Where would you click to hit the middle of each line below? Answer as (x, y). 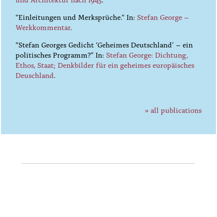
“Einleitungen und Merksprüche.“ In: (77, 17)
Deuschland (35, 75)
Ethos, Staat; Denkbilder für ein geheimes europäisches (105, 65)
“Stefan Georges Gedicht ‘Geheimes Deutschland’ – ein (104, 44)
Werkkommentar (43, 27)
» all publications (173, 110)
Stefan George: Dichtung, (147, 54)
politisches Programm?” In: (61, 54)
